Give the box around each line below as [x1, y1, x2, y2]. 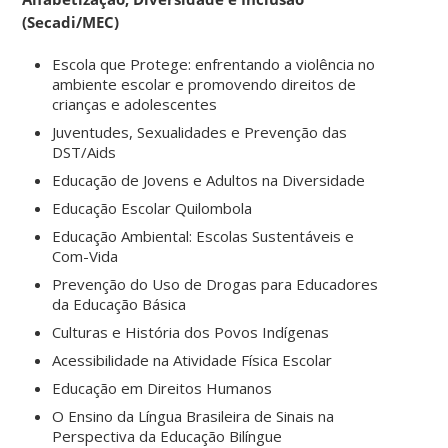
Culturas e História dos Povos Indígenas [52, 321, 330, 342]
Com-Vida [52, 245, 119, 266]
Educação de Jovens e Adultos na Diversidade [52, 169, 366, 190]
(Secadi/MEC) [22, 11, 120, 32]
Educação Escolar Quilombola [52, 197, 253, 218]
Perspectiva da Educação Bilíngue [52, 425, 283, 446]
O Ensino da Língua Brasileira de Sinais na [52, 405, 335, 426]
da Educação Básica [52, 293, 187, 314]
